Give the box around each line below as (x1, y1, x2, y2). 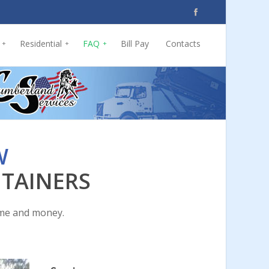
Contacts (166, 38, 201, 49)
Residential (20, 38, 62, 49)
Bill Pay (121, 38, 149, 49)
